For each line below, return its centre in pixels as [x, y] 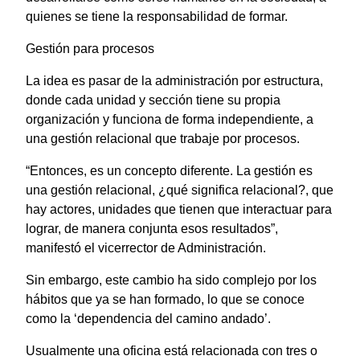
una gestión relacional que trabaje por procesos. [163, 138]
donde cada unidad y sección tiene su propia [153, 100]
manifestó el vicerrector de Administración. [146, 247]
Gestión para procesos [90, 48]
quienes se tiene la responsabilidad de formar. [157, 16]
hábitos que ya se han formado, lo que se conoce [165, 299]
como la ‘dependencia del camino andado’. [148, 318]
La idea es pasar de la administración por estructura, [174, 80]
